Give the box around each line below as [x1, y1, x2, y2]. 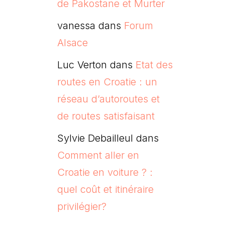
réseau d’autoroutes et [57, 92, 160, 105]
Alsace [57, 36, 88, 49]
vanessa [57, 19, 95, 32]
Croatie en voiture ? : [57, 166, 153, 178]
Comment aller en [57, 149, 139, 161]
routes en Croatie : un [57, 75, 157, 88]
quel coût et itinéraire [57, 183, 154, 195]
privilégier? [57, 200, 106, 212]
